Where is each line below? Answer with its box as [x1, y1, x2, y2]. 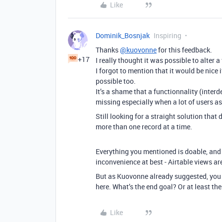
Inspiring [154, 31, 181, 40]
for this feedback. [157, 45, 212, 55]
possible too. [96, 76, 136, 86]
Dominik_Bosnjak [96, 31, 150, 40]
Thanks [96, 45, 120, 55]
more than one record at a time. [96, 122, 192, 131]
